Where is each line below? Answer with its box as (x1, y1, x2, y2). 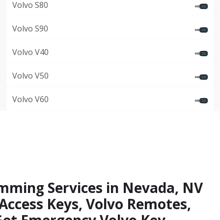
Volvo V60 (12, 94, 49, 105)
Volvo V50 (12, 70, 49, 81)
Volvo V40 (12, 47, 49, 57)
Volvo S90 (12, 23, 49, 34)
